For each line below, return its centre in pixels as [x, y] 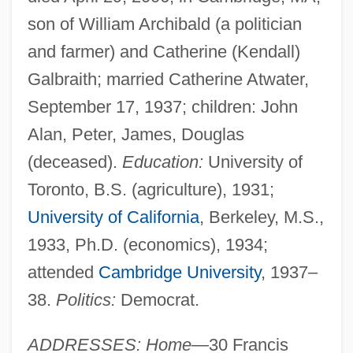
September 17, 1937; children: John [162, 106]
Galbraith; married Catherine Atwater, [168, 79]
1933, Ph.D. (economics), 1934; [147, 244]
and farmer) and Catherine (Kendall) [163, 51]
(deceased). [74, 162]
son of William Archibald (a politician [164, 24]
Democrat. [157, 299]
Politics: [85, 299]
